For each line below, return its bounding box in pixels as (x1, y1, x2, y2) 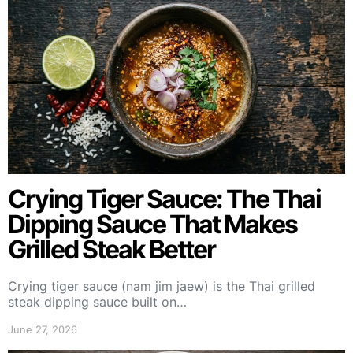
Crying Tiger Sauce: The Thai (8, 183, 321, 214)
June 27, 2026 (8, 322, 77, 336)
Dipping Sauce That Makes (8, 208, 297, 240)
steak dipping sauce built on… (8, 293, 187, 310)
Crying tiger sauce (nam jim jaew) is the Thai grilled (8, 277, 315, 294)
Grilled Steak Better (8, 233, 215, 265)
